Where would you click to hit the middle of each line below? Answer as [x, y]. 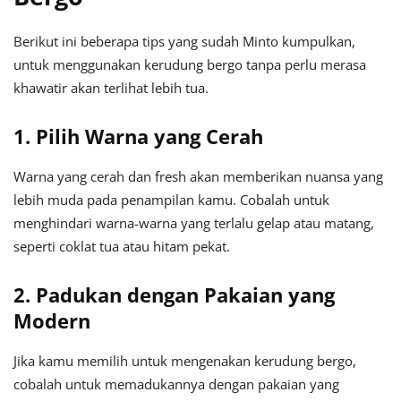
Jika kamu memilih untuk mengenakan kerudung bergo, [185, 361]
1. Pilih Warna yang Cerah [138, 137]
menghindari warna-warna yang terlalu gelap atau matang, [194, 223]
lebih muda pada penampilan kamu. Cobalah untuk [171, 200]
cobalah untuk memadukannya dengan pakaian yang [176, 384]
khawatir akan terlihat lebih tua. [111, 88]
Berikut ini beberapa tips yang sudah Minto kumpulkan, [184, 42]
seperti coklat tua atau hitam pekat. [122, 247]
